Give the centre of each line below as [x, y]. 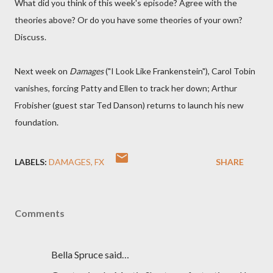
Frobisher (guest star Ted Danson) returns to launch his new [129, 105]
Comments [40, 213]
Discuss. [30, 37]
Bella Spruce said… [90, 254]
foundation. [37, 122]
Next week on [42, 71]
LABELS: [31, 162]
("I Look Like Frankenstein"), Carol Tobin [179, 71]
